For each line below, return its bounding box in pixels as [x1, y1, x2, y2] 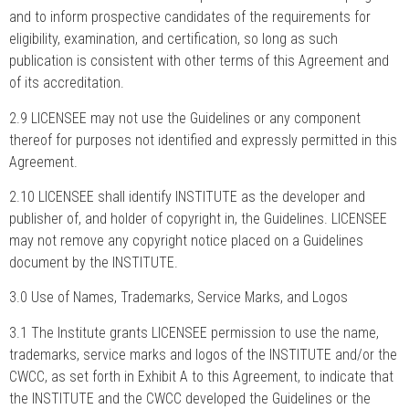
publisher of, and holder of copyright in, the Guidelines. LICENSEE [9, 210, 387, 228]
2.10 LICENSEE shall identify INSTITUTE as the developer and [9, 188, 365, 206]
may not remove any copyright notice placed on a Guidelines [9, 232, 363, 250]
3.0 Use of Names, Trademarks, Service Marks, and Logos [9, 288, 348, 307]
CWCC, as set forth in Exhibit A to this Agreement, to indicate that [9, 367, 393, 385]
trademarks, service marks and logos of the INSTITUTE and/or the [9, 345, 397, 363]
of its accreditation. [9, 74, 124, 92]
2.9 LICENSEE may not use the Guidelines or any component [9, 109, 361, 127]
